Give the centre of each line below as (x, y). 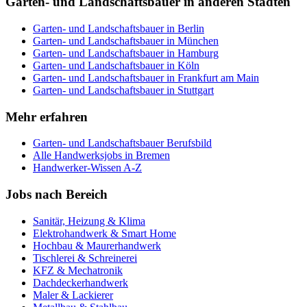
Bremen (153, 156)
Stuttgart (196, 90)
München (198, 40)
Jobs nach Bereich (57, 195)
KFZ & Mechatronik (78, 270)
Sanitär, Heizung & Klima (89, 221)
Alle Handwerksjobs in (84, 156)
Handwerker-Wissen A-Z (87, 168)
